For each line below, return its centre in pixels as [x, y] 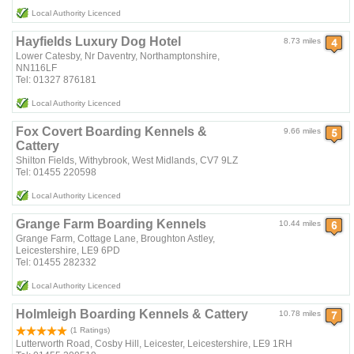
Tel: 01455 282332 [56, 263]
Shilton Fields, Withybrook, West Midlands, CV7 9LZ [127, 161]
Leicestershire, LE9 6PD [68, 251]
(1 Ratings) [89, 330]
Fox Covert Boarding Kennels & [112, 132]
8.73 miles [303, 41]
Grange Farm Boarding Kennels [111, 224]
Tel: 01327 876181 [56, 80]
